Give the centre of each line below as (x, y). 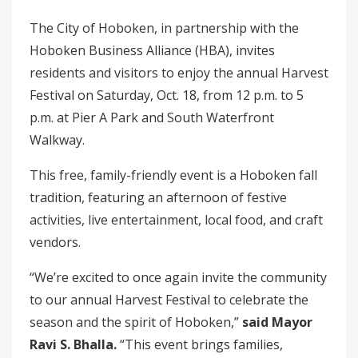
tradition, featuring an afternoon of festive (158, 197)
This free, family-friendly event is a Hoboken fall (173, 175)
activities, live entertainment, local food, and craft (176, 220)
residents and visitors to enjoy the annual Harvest (179, 73)
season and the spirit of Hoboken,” (134, 322)
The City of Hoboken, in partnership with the (164, 28)
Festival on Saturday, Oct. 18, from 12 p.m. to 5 (167, 95)
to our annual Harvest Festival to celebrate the (169, 300)
